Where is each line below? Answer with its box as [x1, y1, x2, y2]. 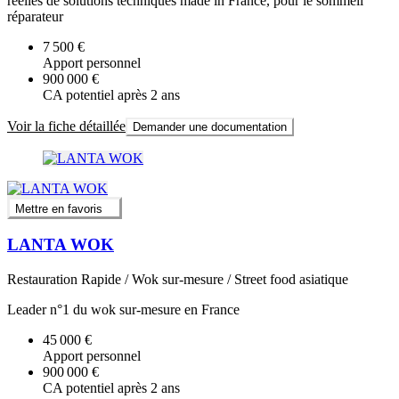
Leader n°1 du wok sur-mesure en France [7, 301, 240, 317]
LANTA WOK [7, 235, 114, 255]
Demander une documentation [133, 120, 287, 134]
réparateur [7, 9, 63, 25]
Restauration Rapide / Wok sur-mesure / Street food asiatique [7, 271, 348, 287]
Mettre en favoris [15, 201, 102, 216]
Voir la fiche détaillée [7, 118, 126, 134]
